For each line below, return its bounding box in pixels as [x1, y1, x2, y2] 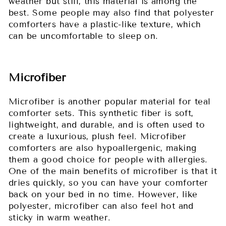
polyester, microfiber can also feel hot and [9, 200, 194, 211]
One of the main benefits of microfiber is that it [9, 165, 217, 177]
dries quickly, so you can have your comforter [9, 177, 208, 188]
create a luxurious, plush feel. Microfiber [9, 131, 187, 142]
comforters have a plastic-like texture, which [9, 19, 201, 30]
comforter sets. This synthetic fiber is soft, [9, 107, 194, 119]
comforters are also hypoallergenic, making [9, 142, 197, 153]
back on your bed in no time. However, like [9, 189, 198, 200]
